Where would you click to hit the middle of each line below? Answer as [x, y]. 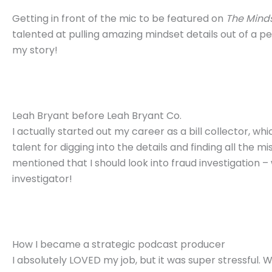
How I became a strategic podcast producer [119, 245]
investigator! [42, 179]
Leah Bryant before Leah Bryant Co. [97, 116]
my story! [35, 50]
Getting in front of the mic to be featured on [119, 19]
